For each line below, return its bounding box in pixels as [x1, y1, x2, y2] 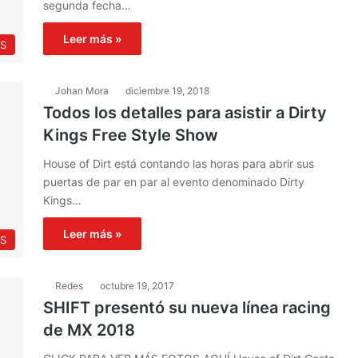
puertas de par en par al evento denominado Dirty [43, 175, 304, 189]
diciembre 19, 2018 [125, 85, 209, 97]
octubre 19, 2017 [100, 280, 174, 292]
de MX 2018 [43, 320, 135, 340]
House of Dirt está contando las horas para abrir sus [43, 157, 314, 170]
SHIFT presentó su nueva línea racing [43, 298, 331, 317]
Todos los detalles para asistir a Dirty [43, 103, 327, 122]
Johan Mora [55, 85, 109, 97]
